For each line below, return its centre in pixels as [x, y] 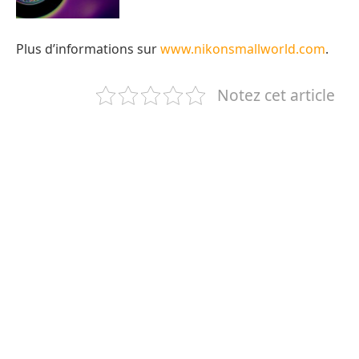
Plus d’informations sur [88, 48]
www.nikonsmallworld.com [243, 48]
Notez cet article [276, 95]
